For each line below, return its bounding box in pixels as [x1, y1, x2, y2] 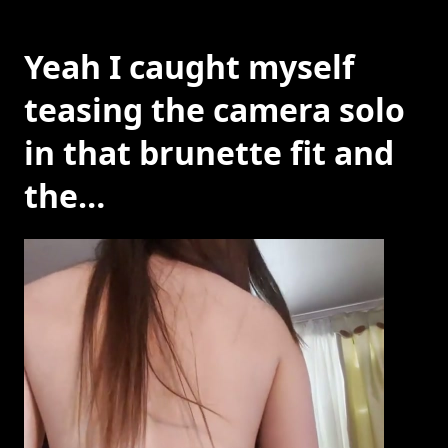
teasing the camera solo [24, 88, 405, 132]
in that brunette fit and [24, 131, 394, 175]
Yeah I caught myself [24, 45, 354, 89]
